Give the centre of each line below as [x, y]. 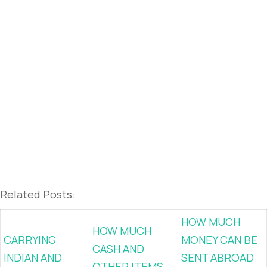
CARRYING [30, 240]
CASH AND [118, 249]
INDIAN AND [33, 257]
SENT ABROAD [218, 257]
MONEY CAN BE [219, 240]
